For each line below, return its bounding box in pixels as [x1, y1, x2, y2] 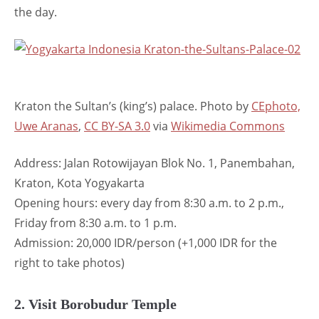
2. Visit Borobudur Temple [14, 296, 177, 312]
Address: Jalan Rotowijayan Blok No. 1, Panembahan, [14, 155, 295, 171]
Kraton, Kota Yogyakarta [14, 174, 145, 191]
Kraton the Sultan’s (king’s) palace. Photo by [14, 98, 251, 114]
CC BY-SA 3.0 [84, 117, 150, 134]
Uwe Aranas [14, 117, 78, 134]
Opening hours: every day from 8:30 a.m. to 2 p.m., [14, 194, 284, 211]
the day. [14, 4, 57, 20]
